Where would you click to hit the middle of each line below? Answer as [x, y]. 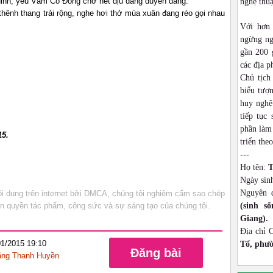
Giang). [254, 218]
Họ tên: [254, 167]
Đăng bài [156, 253]
